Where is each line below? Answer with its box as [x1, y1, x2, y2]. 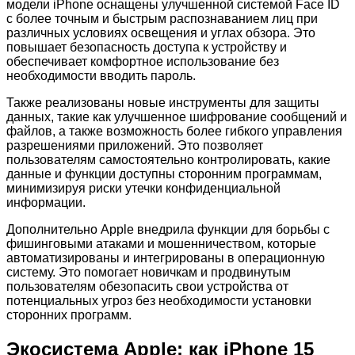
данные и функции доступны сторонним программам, [6, 167, 322, 181]
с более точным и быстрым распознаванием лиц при [6, 12, 318, 26]
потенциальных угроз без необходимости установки [6, 294, 311, 308]
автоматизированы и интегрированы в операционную [6, 251, 325, 265]
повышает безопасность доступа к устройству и [6, 40, 287, 55]
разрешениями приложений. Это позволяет [6, 139, 263, 153]
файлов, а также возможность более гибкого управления [6, 124, 342, 139]
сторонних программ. [6, 308, 132, 323]
